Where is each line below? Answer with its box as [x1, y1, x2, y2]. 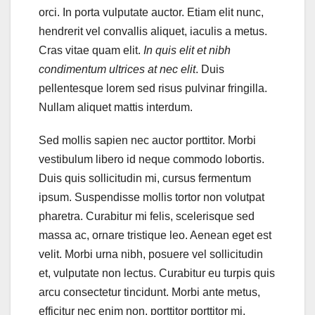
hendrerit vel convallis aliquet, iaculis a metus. [39, 25, 267, 38]
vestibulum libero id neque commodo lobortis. [39, 153, 264, 166]
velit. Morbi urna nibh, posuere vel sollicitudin [39, 248, 263, 261]
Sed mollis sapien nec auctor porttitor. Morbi [39, 134, 256, 147]
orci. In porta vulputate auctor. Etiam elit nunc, [39, 6, 264, 19]
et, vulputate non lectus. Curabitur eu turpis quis [39, 267, 275, 280]
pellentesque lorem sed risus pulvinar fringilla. [39, 82, 267, 95]
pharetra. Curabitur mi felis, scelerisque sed [39, 210, 255, 223]
